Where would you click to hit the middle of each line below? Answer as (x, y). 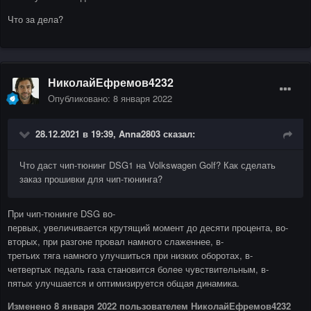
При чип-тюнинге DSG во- (61, 214)
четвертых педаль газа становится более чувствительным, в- (138, 269)
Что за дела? (37, 19)
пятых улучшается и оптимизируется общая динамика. (125, 283)
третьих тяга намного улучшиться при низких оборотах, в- (130, 255)
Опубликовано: (81, 99)
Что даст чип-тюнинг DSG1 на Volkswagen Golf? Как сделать (148, 165)
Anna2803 (140, 134)
